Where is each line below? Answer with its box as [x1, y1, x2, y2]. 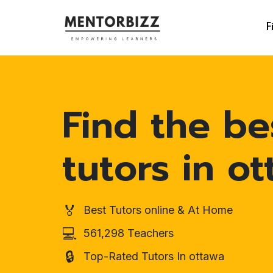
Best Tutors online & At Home [83, 204, 233, 216]
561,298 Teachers [83, 227, 174, 239]
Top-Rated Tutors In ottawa [83, 250, 224, 263]
